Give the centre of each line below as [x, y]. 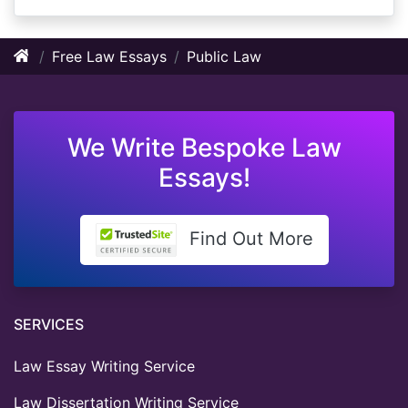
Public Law [224, 56]
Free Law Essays [109, 56]
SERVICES [49, 324]
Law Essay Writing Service [104, 366]
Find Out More [248, 238]
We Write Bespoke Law [204, 147]
